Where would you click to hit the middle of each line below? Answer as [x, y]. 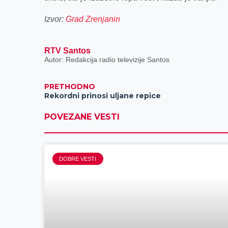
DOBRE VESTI [78, 159]
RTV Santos [68, 51]
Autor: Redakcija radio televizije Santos [107, 60]
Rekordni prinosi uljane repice [103, 96]
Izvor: [55, 19]
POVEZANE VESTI [82, 117]
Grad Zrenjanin [93, 19]
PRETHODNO [70, 87]
